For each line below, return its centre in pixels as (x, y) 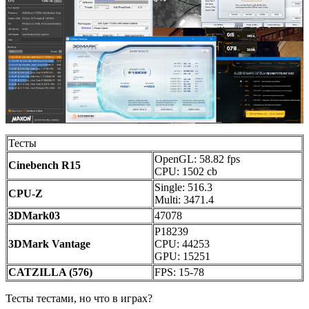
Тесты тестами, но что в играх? (79, 299)
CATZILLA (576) (50, 272)
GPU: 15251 (182, 257)
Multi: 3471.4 (184, 200)
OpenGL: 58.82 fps (197, 159)
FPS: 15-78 (179, 272)
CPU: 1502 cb (186, 172)
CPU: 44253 (182, 244)
